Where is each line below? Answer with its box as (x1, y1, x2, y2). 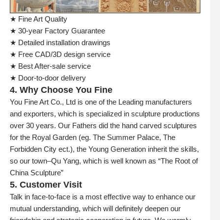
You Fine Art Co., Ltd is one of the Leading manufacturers (10, 98, 192, 107)
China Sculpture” (10, 169, 63, 177)
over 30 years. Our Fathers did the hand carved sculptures (10, 122, 197, 130)
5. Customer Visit (10, 180, 82, 190)
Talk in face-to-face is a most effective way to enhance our (10, 193, 195, 201)
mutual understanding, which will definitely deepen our (10, 205, 181, 213)
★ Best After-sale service (10, 62, 91, 71)
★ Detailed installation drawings (10, 39, 110, 47)
